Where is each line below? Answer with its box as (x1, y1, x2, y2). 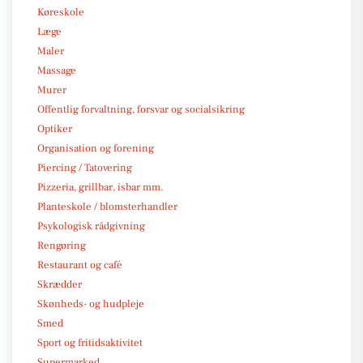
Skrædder (37, 277, 82, 291)
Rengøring (37, 238, 86, 252)
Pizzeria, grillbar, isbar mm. (37, 180, 164, 194)
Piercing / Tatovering (37, 160, 132, 174)
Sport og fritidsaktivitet (37, 335, 143, 349)
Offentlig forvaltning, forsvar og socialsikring (37, 102, 245, 116)
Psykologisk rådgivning (37, 219, 145, 233)
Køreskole (37, 5, 84, 19)
